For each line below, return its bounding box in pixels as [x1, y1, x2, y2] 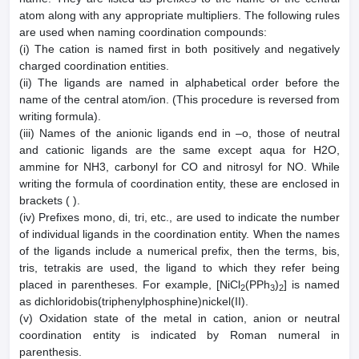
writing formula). [19, 110, 101, 123]
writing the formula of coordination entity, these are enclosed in [19, 177, 340, 191]
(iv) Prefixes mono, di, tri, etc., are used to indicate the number [19, 211, 340, 224]
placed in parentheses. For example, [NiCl [19, 278, 240, 292]
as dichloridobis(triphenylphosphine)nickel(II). [19, 295, 248, 309]
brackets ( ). [19, 194, 80, 208]
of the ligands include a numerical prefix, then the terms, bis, [19, 244, 340, 258]
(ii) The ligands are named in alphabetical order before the [19, 76, 340, 90]
